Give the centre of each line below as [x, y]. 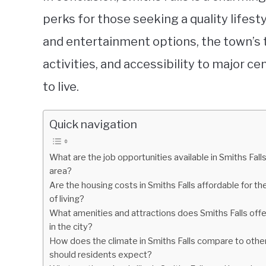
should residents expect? [101, 255]
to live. [61, 87]
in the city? [71, 227]
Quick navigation [93, 124]
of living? [67, 199]
